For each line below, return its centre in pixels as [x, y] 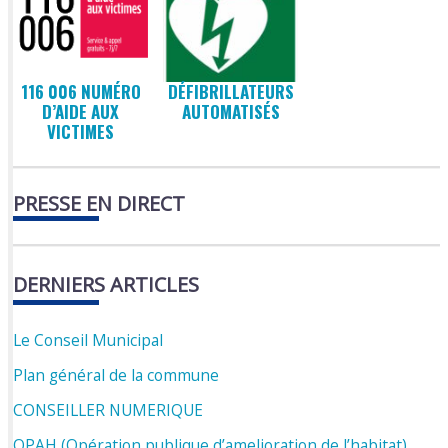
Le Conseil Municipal [88, 340]
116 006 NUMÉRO [80, 92]
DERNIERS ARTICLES [106, 285]
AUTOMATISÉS [230, 112]
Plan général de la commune [116, 375]
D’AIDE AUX [81, 112]
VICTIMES [81, 132]
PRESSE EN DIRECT [99, 203]
